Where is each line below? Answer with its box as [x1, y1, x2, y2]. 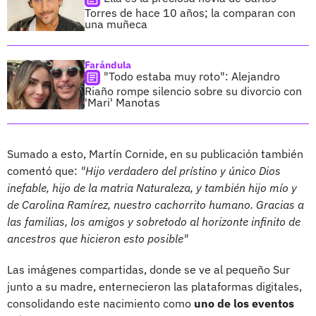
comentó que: [7, 164, 80, 178]
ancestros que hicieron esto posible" [7, 231, 188, 246]
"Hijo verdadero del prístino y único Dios [80, 164, 281, 178]
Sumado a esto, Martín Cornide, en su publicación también [7, 147, 303, 162]
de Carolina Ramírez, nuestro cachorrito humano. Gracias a [7, 197, 304, 212]
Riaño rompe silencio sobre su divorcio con [85, 84, 302, 99]
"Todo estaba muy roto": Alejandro [104, 69, 280, 84]
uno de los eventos [194, 296, 294, 311]
